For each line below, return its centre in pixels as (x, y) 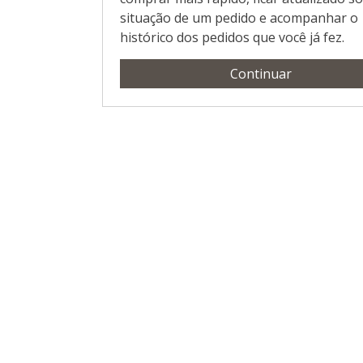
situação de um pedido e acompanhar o (239, 18)
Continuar (261, 74)
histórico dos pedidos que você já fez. (233, 38)
